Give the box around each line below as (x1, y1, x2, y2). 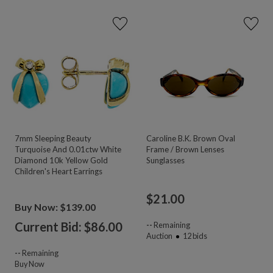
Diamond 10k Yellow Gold (15, 155, 108, 165)
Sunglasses (146, 155, 185, 165)
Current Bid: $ (15, 219, 91, 234)
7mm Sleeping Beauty (15, 133, 91, 143)
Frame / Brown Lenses (146, 144, 224, 154)
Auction (146, 230, 172, 241)
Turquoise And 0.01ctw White (15, 144, 121, 154)
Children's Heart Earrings (15, 166, 102, 176)
